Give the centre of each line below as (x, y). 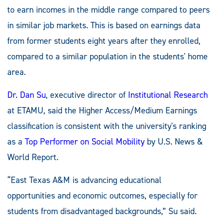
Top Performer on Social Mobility (85, 142)
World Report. (33, 157)
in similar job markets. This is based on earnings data (104, 26)
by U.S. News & (174, 142)
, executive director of (87, 95)
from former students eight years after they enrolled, (104, 41)
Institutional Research (168, 95)
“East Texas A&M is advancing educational (84, 180)
